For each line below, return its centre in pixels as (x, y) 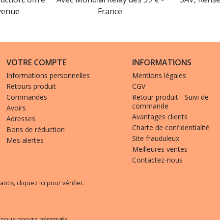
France (110, 11)
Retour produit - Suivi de (170, 97)
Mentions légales (159, 75)
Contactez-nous (157, 160)
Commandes (27, 97)
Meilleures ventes (160, 149)
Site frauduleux (156, 138)
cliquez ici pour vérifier (50, 183)
